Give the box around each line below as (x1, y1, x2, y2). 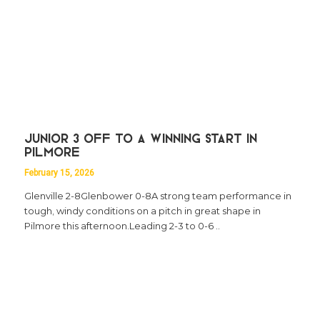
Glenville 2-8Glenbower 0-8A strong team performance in (24, 189, 291, 201)
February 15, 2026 (24, 167, 94, 178)
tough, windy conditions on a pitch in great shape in (24, 204, 261, 216)
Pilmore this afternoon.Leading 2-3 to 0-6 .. (24, 219, 220, 231)
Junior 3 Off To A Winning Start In (24, 133, 257, 145)
